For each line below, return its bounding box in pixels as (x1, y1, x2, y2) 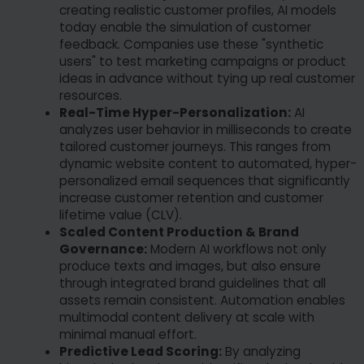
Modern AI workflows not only (147, 240, 327, 258)
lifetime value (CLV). (59, 206, 182, 224)
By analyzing (222, 343, 301, 361)
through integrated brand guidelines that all (59, 275, 326, 292)
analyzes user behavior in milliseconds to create (59, 121, 352, 139)
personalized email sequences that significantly (59, 172, 350, 190)
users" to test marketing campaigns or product (59, 53, 346, 71)
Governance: (59, 240, 147, 258)
